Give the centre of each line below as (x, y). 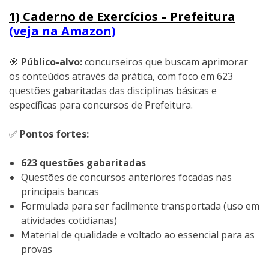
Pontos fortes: (54, 134)
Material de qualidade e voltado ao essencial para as (138, 235)
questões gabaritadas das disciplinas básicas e (113, 91)
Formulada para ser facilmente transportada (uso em (140, 206)
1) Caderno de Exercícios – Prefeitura (122, 17)
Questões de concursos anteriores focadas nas (126, 177)
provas (37, 249)
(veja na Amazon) (62, 31)
